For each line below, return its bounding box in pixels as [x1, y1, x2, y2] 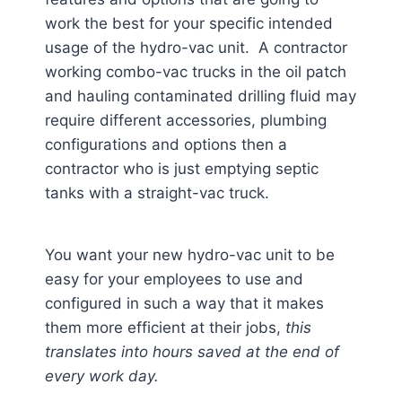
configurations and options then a [45, 135, 287, 153]
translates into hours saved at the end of [45, 343, 339, 361]
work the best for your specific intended [45, 14, 333, 32]
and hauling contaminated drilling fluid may [45, 87, 356, 105]
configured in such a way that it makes [45, 294, 324, 312]
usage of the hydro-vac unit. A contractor [45, 39, 347, 57]
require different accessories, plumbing [45, 111, 327, 129]
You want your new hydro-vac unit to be [45, 246, 335, 264]
